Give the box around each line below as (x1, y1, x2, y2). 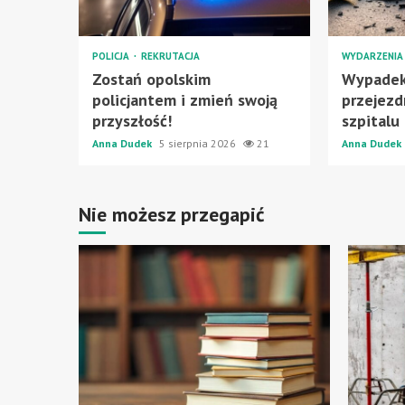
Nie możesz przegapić (79, 201, 265, 227)
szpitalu (342, 109, 400, 131)
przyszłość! (92, 109, 172, 131)
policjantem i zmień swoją (92, 89, 278, 110)
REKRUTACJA (141, 49, 200, 62)
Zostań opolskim (92, 68, 211, 89)
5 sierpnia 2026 (159, 136, 239, 150)
